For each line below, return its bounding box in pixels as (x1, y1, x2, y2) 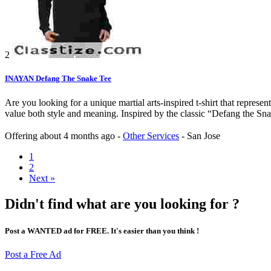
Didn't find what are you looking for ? (5, 196, 240, 212)
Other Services (123, 131, 179, 142)
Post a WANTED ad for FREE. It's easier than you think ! (5, 226, 199, 235)
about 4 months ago (40, 131, 117, 142)
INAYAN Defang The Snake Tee (5, 74, 111, 83)
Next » (29, 173, 55, 184)
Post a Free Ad (5, 249, 61, 260)
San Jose (187, 131, 220, 142)
